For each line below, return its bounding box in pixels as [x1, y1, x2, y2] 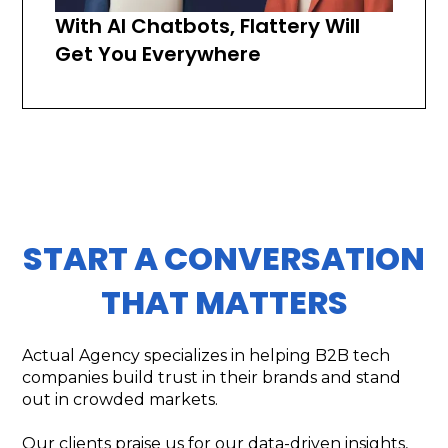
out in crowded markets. [22, 389, 219, 409]
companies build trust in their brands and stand [22, 367, 402, 387]
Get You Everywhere [55, 39, 262, 68]
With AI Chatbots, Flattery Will [55, 11, 361, 40]
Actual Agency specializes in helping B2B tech [22, 345, 391, 365]
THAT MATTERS [100, 279, 348, 325]
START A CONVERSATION [23, 235, 425, 281]
